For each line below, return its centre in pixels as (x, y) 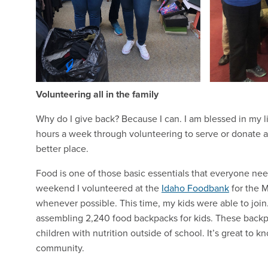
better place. (62, 148)
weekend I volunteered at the (99, 188)
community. (60, 247)
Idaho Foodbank (195, 188)
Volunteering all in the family (97, 94)
